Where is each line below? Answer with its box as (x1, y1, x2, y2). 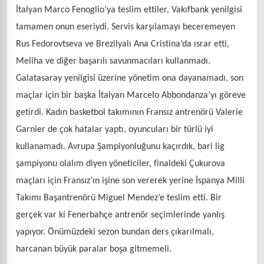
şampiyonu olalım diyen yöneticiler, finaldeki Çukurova (16, 159, 225, 169)
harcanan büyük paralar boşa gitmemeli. (16, 244, 171, 254)
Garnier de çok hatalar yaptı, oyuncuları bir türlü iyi (16, 124, 213, 134)
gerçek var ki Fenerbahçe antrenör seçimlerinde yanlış (16, 210, 225, 220)
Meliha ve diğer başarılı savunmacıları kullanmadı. (16, 56, 210, 66)
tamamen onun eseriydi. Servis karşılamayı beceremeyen (16, 22, 235, 32)
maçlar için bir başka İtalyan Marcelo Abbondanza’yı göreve (16, 90, 246, 100)
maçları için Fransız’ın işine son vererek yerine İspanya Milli (16, 176, 245, 186)
